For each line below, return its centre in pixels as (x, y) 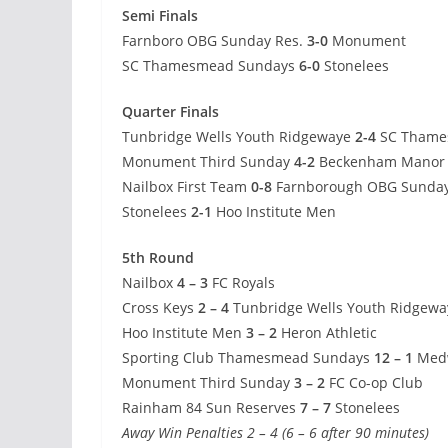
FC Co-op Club (374, 383)
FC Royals (243, 283)
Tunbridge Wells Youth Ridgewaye (238, 137)
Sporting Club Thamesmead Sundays (246, 358)
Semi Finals (160, 16)
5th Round (158, 258)
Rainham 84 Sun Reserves (209, 408)
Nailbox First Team (184, 187)
